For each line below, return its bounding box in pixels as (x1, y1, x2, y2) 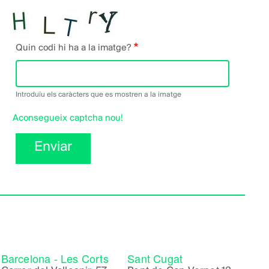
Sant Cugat (127, 250, 183, 266)
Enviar (34, 139, 72, 154)
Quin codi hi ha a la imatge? (16, 43, 131, 53)
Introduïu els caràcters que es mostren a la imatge (16, 90, 181, 98)
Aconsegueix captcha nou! (13, 113, 123, 123)
